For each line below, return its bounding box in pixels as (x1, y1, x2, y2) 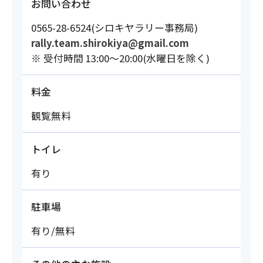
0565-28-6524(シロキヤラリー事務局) (31, 20, 198, 35)
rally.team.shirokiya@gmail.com (31, 35, 189, 50)
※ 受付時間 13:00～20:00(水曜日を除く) (31, 50, 210, 65)
